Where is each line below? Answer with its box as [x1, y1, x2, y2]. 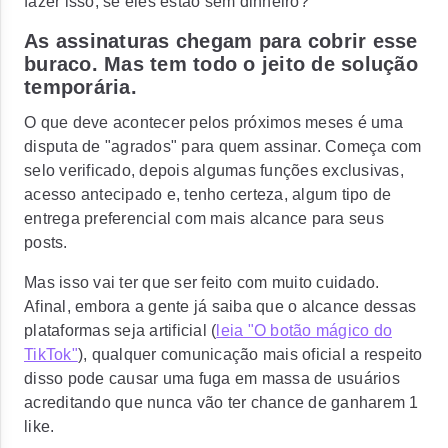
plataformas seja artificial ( [24, 322, 217, 339]
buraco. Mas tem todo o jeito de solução [24, 53, 418, 75]
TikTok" [24, 346, 78, 363]
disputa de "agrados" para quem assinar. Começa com [24, 138, 422, 155]
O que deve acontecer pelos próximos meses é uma [24, 114, 403, 131]
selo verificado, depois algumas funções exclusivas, [24, 162, 404, 179]
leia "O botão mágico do [216, 322, 392, 339]
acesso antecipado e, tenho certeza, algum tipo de [24, 186, 392, 203]
